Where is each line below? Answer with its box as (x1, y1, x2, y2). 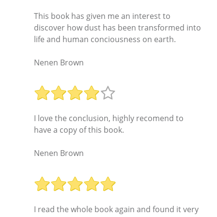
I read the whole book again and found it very (34, 203, 199, 215)
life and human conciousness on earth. (34, 33, 176, 45)
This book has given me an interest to (34, 10, 170, 21)
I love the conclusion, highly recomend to (34, 113, 184, 124)
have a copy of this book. (34, 124, 124, 136)
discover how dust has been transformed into (34, 22, 201, 33)
